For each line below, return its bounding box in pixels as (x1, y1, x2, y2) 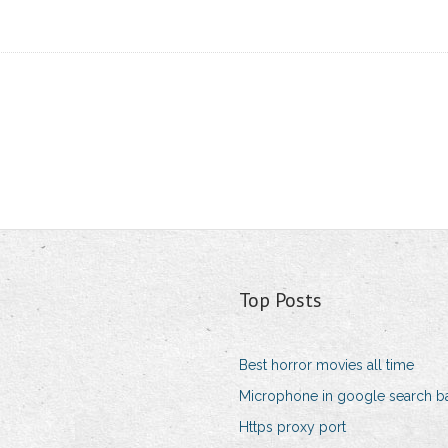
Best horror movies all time (238, 357, 414, 374)
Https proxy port (238, 419, 346, 436)
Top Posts (238, 287, 322, 314)
